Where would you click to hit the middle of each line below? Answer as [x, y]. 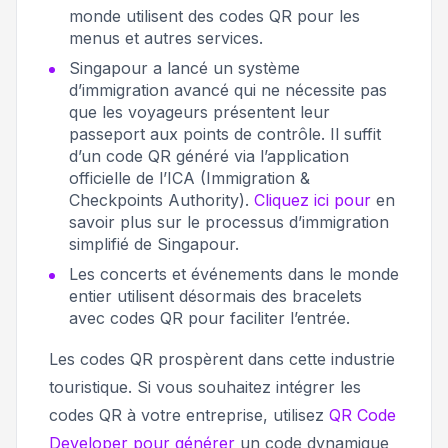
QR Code [362, 415]
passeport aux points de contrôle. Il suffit [225, 134]
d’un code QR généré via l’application [209, 156]
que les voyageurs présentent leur [199, 112]
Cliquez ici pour [312, 200]
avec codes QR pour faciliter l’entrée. [209, 318]
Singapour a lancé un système [184, 68]
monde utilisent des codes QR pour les [214, 16]
